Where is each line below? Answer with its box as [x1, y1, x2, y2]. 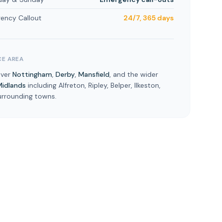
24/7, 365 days [123, 13, 174, 22]
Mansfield [78, 69, 110, 79]
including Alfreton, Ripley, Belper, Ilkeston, [26, 80, 161, 90]
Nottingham [12, 69, 53, 79]
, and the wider [110, 69, 159, 79]
